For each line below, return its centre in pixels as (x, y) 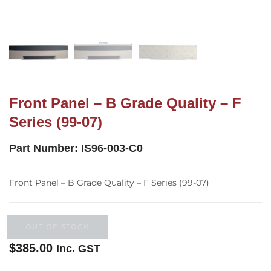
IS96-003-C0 (112, 148)
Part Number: (45, 148)
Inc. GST (78, 248)
